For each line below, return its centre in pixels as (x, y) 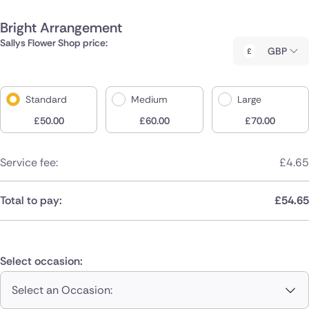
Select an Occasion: (62, 290)
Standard (46, 99)
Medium (150, 99)
